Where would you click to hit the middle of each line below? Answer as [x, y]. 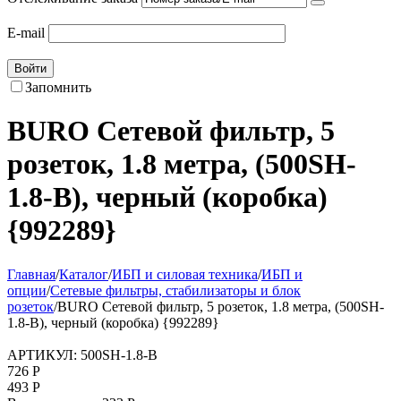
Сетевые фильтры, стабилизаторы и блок [175, 290]
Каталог [84, 274]
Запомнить [58, 87]
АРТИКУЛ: [42, 354]
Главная [31, 274]
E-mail [26, 33]
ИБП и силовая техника [185, 274]
